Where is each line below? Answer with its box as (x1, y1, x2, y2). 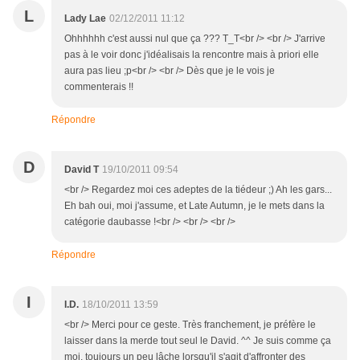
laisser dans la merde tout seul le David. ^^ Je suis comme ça (64, 335, 331, 347)
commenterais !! (64, 81, 133, 93)
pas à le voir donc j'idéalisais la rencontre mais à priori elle (64, 49, 319, 61)
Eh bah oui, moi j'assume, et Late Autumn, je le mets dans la (64, 200, 325, 212)
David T (64, 164, 99, 176)
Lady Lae (64, 13, 106, 25)
